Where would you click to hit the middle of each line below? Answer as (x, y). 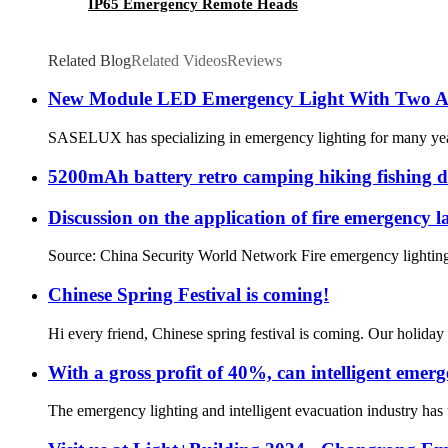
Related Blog (89, 60)
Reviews (254, 60)
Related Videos (179, 60)
